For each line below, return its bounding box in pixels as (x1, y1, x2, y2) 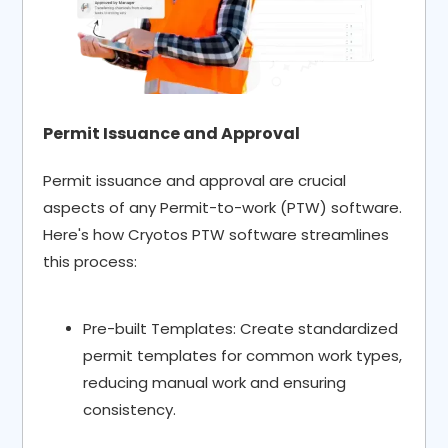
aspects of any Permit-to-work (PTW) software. (43, 197, 403, 219)
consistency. (83, 399, 177, 421)
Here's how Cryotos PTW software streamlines (43, 224, 390, 246)
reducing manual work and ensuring (83, 372, 347, 394)
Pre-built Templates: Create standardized (83, 318, 399, 340)
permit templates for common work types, (83, 345, 403, 367)
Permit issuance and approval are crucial (43, 170, 347, 192)
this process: (43, 251, 138, 273)
